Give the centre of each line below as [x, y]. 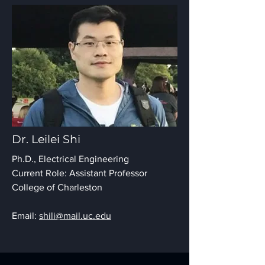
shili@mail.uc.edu [75, 216]
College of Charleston [57, 187]
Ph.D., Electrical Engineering [70, 159]
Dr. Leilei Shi [46, 139]
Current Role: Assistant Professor [80, 173]
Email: [25, 216]
